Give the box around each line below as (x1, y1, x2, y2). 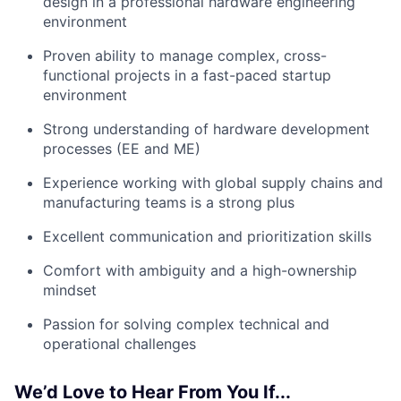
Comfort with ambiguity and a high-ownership (43, 261, 357, 280)
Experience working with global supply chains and (43, 174, 383, 192)
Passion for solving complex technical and (43, 315, 329, 334)
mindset (43, 281, 97, 300)
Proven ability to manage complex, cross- (43, 47, 327, 65)
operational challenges (43, 335, 196, 354)
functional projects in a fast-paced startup (43, 66, 331, 85)
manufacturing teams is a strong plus (43, 193, 294, 212)
